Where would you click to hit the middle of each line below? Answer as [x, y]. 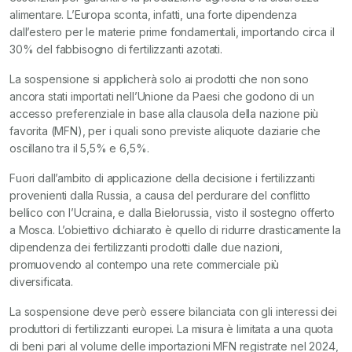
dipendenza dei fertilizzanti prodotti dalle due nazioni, [147, 247]
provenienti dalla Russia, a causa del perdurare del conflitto [160, 195]
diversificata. [41, 282]
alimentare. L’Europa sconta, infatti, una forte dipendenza [153, 15]
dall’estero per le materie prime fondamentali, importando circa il [172, 32]
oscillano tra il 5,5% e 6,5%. [79, 148]
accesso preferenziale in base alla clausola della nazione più [164, 114]
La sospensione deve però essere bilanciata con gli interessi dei [173, 312]
